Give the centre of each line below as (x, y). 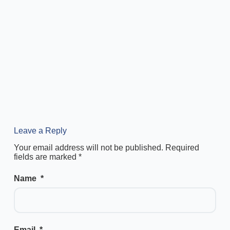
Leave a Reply (40, 130)
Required (182, 147)
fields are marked (46, 157)
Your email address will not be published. (88, 147)
